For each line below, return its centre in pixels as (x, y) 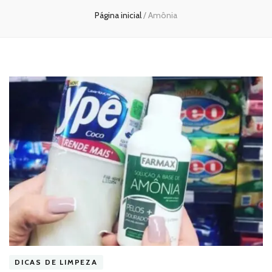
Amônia (163, 15)
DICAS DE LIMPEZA (56, 262)
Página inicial (118, 15)
